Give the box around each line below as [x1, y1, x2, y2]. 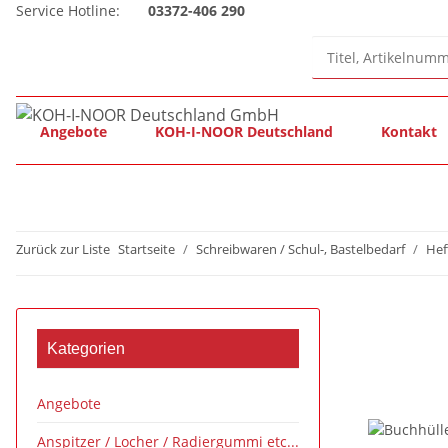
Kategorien [47, 340, 125, 357]
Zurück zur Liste [16, 240, 110, 258]
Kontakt [381, 122, 437, 142]
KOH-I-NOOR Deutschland [155, 122, 333, 142]
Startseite [118, 240, 175, 258]
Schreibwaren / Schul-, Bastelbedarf [196, 240, 405, 258]
